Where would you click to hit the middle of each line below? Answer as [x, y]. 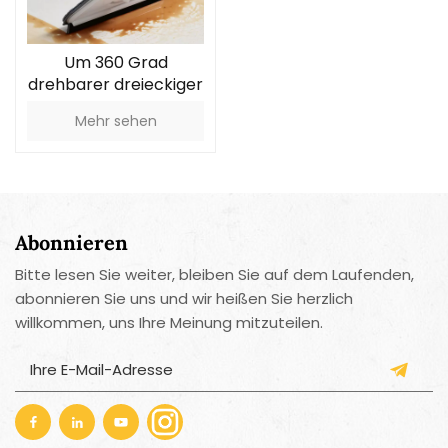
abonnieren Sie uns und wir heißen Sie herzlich [184, 299]
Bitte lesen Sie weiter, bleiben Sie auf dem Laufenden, [214, 275]
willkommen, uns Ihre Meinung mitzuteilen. [169, 323]
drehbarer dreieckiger [115, 85]
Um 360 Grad [115, 63]
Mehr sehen [115, 121]
